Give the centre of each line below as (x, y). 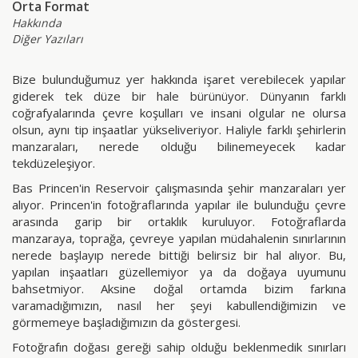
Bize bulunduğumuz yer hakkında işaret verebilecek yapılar (179, 80)
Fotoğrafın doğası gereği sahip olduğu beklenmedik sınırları (179, 347)
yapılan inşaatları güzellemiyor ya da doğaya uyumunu (179, 272)
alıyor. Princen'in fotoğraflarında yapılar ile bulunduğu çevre (179, 205)
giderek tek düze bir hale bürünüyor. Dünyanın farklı (179, 96)
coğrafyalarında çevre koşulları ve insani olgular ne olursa (179, 113)
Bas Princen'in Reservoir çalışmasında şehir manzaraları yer (179, 188)
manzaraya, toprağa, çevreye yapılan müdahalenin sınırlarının (179, 239)
